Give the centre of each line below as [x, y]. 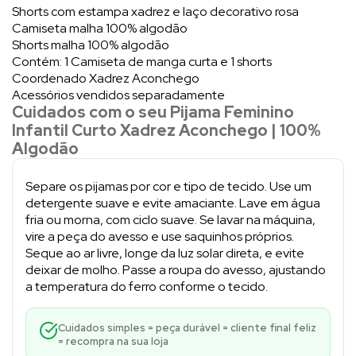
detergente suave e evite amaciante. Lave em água [173, 203]
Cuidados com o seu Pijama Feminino [153, 112]
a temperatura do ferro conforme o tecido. [147, 286]
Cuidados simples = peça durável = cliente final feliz [187, 327]
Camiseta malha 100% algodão [100, 28]
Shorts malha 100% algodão [91, 44]
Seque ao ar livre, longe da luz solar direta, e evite [165, 253]
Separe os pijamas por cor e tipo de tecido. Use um [168, 186]
